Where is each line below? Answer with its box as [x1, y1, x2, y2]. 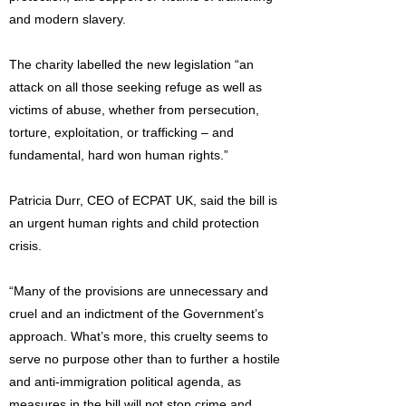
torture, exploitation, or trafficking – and [9, 125, 234, 140]
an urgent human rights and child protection [9, 216, 259, 230]
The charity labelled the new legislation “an [9, 57, 254, 72]
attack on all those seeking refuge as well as [9, 80, 262, 94]
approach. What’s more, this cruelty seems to [9, 329, 268, 343]
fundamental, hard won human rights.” [9, 148, 228, 162]
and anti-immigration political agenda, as [9, 374, 241, 389]
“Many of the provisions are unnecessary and [9, 284, 268, 298]
